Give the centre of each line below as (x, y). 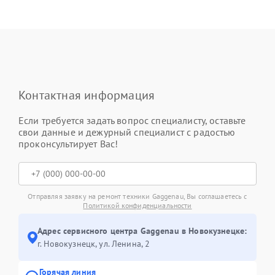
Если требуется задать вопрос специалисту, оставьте (132, 121)
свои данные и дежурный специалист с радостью (127, 132)
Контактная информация (87, 95)
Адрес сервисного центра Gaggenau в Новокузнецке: (142, 231)
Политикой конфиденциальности (137, 206)
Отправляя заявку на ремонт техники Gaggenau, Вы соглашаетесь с (137, 196)
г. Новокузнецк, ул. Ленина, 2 (94, 244)
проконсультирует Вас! (68, 144)
